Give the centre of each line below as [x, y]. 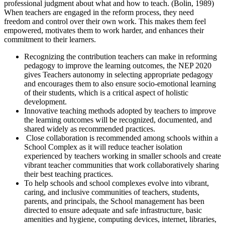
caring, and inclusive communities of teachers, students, [112, 192]
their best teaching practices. [69, 174]
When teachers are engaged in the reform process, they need [99, 12]
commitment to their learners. [50, 39]
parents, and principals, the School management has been [114, 201]
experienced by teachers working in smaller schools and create [123, 156]
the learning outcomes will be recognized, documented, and [118, 120]
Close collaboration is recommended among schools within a [121, 138]
